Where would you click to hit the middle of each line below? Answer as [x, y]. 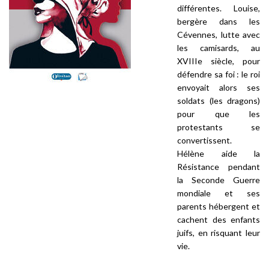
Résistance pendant [219, 167]
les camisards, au [219, 48]
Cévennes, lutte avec [219, 35]
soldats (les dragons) [219, 101]
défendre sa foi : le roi [219, 74]
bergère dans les [219, 21]
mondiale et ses [219, 193]
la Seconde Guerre [219, 180]
